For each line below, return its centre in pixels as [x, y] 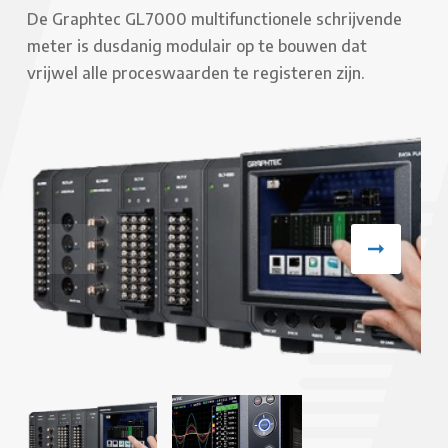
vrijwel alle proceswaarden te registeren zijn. [196, 73]
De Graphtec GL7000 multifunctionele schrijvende [214, 19]
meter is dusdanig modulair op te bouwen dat [197, 46]
